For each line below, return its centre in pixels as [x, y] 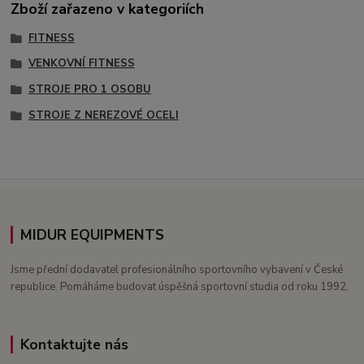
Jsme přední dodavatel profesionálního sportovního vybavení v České [177, 270]
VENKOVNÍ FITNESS [81, 64]
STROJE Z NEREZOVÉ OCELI [103, 115]
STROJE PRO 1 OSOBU [89, 90]
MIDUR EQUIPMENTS [92, 235]
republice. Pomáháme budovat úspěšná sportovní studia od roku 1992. [180, 287]
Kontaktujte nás [74, 345]
